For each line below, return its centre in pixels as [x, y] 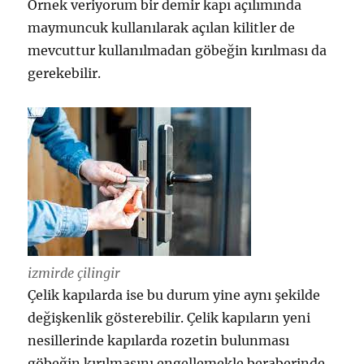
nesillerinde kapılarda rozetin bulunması [159, 340]
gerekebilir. [65, 74]
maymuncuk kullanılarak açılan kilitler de [162, 28]
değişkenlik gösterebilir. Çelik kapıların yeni [169, 317]
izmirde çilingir [74, 273]
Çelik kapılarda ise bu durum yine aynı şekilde [174, 295]
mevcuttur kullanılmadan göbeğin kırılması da [178, 51]
